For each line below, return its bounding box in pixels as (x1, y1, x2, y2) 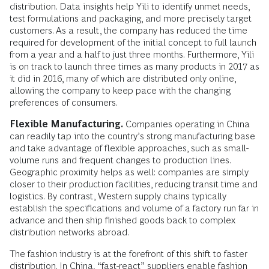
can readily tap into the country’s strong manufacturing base (10, 130, 255, 141)
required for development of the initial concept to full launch (10, 37, 256, 47)
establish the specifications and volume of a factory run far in (10, 202, 259, 213)
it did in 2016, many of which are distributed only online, (10, 73, 236, 83)
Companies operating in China (123, 118, 250, 129)
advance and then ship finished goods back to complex (10, 214, 235, 225)
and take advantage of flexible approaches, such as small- (10, 142, 249, 153)
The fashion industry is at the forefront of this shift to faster (10, 248, 247, 259)
